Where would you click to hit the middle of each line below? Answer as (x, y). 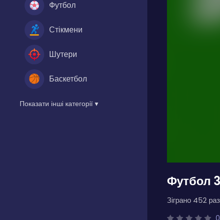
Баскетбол (68, 79)
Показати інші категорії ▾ (59, 103)
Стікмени (66, 29)
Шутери (63, 54)
